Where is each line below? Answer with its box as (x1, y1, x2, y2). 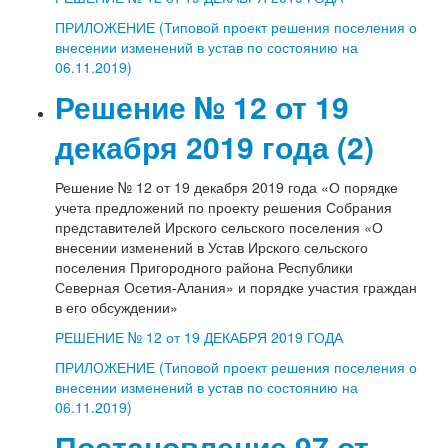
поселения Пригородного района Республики (55, 257, 354, 278)
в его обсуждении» (55, 297, 179, 318)
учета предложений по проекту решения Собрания (55, 197, 393, 218)
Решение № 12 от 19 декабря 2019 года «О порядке (55, 177, 399, 198)
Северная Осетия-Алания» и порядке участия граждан (55, 277, 418, 298)
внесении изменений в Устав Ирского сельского (55, 237, 369, 258)
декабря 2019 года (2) (55, 125, 375, 169)
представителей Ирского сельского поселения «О (55, 217, 384, 238)
